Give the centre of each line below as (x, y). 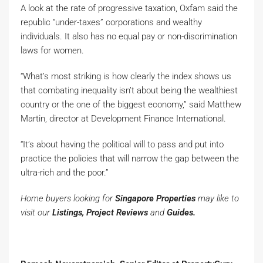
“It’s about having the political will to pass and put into (122, 144)
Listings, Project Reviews (101, 213)
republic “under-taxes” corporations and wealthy (111, 22)
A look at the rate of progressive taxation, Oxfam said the (129, 8)
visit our (36, 213)
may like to (218, 198)
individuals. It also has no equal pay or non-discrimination (129, 36)
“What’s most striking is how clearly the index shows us (126, 76)
